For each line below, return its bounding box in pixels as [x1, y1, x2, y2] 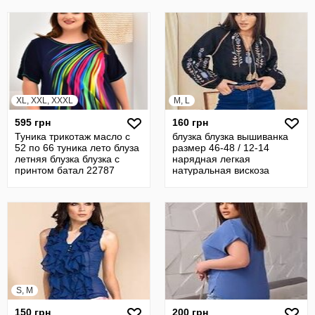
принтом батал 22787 [15, 165, 115, 176]
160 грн [172, 117, 208, 128]
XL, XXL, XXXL [16, 96, 73, 105]
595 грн [15, 117, 51, 128]
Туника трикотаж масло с [15, 131, 130, 142]
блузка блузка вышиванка [172, 131, 288, 142]
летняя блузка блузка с [15, 153, 120, 165]
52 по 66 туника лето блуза [15, 142, 139, 153]
